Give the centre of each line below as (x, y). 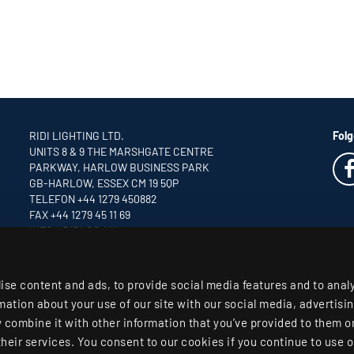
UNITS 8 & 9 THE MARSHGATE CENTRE (122, 152)
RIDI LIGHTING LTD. (77, 136)
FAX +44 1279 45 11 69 (80, 215)
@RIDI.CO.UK (86, 231)
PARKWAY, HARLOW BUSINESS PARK (120, 168)
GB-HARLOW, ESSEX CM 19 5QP (104, 183)
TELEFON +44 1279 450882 (94, 199)
